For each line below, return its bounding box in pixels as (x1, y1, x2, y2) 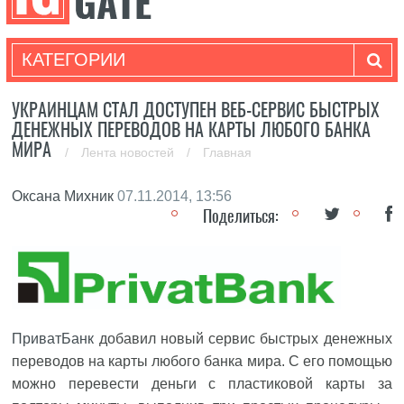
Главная (203, 145, 252, 160)
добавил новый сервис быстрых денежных (94, 331, 392, 346)
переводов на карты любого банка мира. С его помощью (12, 353, 392, 369)
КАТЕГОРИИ (21, 50, 125, 69)
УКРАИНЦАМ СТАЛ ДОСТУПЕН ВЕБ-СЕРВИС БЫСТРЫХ (12, 97, 381, 122)
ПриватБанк (12, 331, 95, 346)
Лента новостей (81, 145, 179, 160)
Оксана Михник (12, 188, 115, 204)
